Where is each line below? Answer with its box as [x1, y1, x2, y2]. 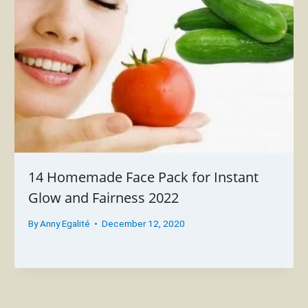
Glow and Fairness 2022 [28, 188, 179, 207]
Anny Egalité [39, 218, 90, 230]
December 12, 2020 [101, 218, 185, 230]
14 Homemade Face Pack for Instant [28, 167, 259, 186]
